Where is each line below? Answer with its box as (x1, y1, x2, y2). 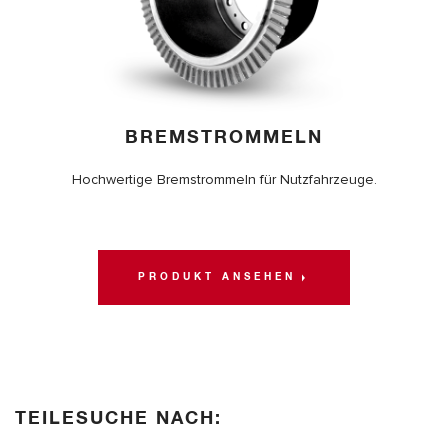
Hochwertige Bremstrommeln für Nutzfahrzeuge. (71, 170, 377, 188)
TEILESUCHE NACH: (15, 409, 229, 428)
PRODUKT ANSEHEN (137, 272, 296, 283)
